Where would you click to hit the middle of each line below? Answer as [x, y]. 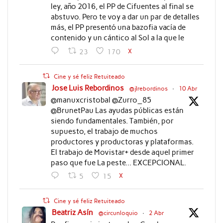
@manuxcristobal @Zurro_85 [101, 100]
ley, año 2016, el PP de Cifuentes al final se [122, 7]
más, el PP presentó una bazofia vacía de [118, 28]
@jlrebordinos [148, 88]
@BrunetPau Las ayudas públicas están [117, 110]
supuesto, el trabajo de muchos [104, 131]
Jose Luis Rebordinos [88, 88]
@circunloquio [118, 213]
